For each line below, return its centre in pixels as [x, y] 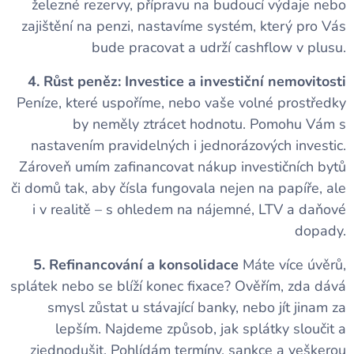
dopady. [320, 230]
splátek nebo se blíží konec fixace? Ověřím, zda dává [178, 286]
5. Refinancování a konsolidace [136, 264]
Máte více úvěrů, [292, 264]
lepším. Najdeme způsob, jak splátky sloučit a [201, 328]
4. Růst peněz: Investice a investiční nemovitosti [187, 81]
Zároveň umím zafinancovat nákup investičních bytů [183, 166]
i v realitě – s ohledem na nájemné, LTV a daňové [189, 209]
